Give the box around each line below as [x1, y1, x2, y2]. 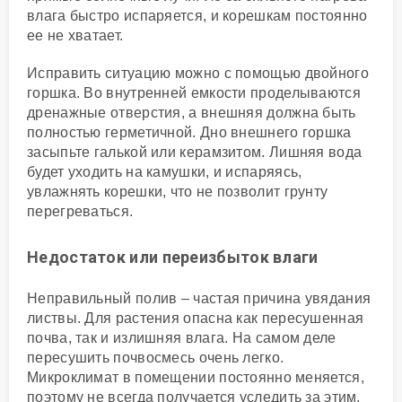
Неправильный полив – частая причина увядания [27, 290, 371, 306]
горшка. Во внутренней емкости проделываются [27, 84, 361, 100]
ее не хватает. [27, 27, 124, 43]
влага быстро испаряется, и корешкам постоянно [27, 7, 368, 23]
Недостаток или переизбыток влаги [27, 247, 319, 267]
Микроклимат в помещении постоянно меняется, [27, 369, 364, 385]
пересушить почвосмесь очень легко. [27, 349, 284, 365]
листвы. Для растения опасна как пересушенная [27, 310, 364, 326]
